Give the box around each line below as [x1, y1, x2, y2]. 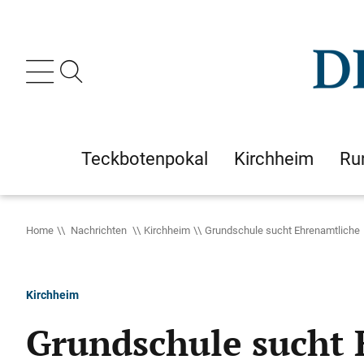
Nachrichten [68, 223, 129, 237]
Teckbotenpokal [81, 146, 208, 171]
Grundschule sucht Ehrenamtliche [205, 223, 360, 237]
